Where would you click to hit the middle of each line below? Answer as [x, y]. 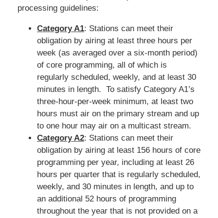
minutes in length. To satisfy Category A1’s [116, 89]
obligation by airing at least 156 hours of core [118, 150]
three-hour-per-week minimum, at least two [115, 101]
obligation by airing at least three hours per [114, 40]
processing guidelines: [58, 8]
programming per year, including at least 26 [115, 162]
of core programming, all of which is [102, 65]
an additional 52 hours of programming [106, 199]
